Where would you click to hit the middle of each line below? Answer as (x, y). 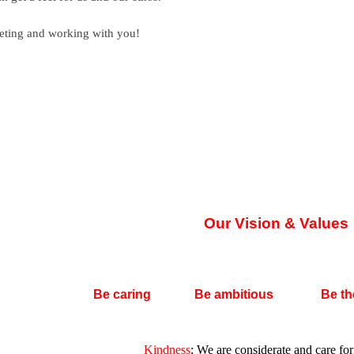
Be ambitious (234, 294)
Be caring (122, 294)
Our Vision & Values (276, 223)
